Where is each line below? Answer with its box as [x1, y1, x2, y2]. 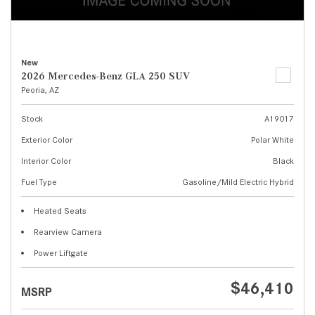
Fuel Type [21, 176, 57, 187]
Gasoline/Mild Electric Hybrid [182, 176, 294, 187]
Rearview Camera [34, 226, 102, 237]
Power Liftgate [34, 247, 88, 258]
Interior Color [21, 155, 71, 166]
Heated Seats [34, 205, 86, 216]
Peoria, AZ [21, 84, 59, 95]
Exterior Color [21, 134, 72, 145]
